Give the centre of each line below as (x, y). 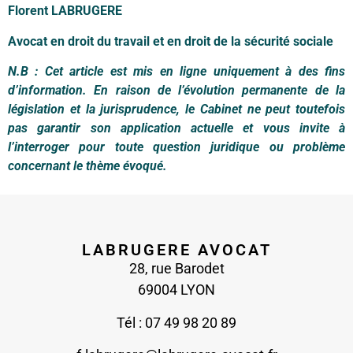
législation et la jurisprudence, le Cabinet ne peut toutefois (176, 110)
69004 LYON (176, 290)
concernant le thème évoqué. (87, 166)
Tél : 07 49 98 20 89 (176, 322)
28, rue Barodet (176, 269)
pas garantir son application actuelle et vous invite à (176, 128)
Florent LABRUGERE (65, 11)
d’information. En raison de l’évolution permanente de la (176, 91)
